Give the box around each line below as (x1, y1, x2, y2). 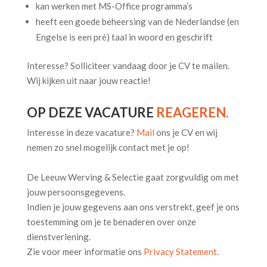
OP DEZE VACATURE (26, 104, 156, 120)
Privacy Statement (143, 246, 217, 257)
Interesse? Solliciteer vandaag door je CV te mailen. (26, 60, 229, 71)
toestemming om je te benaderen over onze (26, 216, 196, 227)
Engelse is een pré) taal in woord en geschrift (35, 32, 213, 42)
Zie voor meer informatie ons (26, 246, 144, 257)
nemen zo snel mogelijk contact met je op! (26, 142, 190, 153)
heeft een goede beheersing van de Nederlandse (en (35, 16, 239, 27)
